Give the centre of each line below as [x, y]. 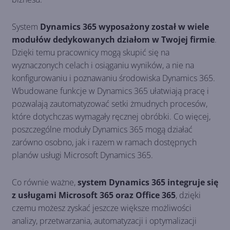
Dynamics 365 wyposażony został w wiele [124, 26]
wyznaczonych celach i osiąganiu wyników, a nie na [103, 65]
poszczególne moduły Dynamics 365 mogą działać [102, 129]
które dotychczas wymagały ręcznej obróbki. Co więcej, [111, 116]
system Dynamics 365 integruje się [148, 182]
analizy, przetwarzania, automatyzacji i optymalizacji [104, 221]
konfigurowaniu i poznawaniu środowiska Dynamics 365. [113, 78]
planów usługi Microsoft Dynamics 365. [82, 155]
